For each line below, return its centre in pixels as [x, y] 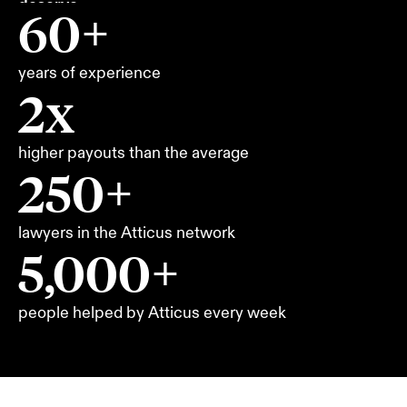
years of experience [89, 73]
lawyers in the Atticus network [127, 233]
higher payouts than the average [134, 153]
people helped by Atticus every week [152, 313]
